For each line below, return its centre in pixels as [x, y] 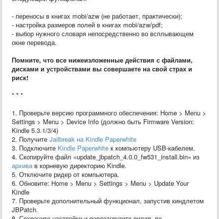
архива [22, 165]
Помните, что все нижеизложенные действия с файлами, [102, 60]
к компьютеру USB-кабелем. [152, 148]
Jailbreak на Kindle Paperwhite [93, 139]
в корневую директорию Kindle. [79, 165]
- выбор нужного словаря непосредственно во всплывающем [103, 33]
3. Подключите [35, 148]
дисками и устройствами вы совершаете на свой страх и [102, 68]
